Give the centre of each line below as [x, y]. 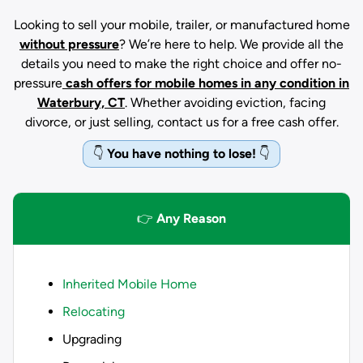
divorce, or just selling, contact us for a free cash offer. [181, 122]
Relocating [94, 312]
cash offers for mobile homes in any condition [199, 83]
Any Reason [191, 218]
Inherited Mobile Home [130, 284]
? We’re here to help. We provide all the [231, 44]
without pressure [69, 44]
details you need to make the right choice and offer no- [181, 64]
